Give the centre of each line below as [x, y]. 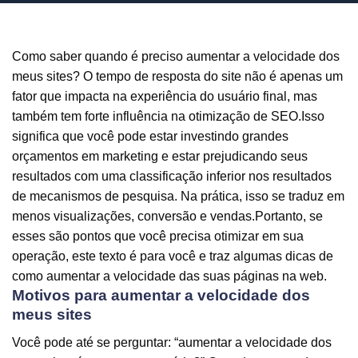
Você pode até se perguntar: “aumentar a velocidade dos [172, 342]
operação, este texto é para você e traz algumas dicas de [173, 256]
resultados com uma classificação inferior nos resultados [172, 176]
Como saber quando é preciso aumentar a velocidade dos [176, 56]
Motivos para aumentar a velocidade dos [161, 295]
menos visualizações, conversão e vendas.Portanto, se [167, 216]
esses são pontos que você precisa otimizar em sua [158, 236]
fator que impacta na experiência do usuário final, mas [165, 96]
